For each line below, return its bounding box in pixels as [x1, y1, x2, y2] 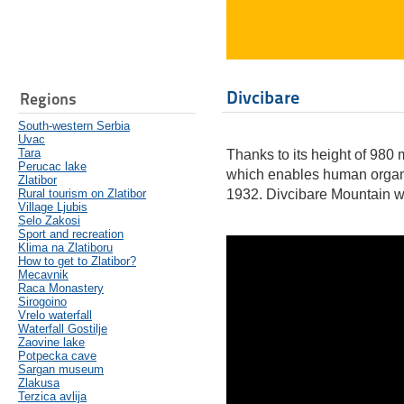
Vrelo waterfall [18, 308, 92, 323]
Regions [20, 89, 77, 109]
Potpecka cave [18, 349, 96, 363]
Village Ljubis [18, 200, 87, 215]
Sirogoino [18, 295, 67, 309]
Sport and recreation [18, 227, 124, 242]
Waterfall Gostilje [18, 322, 107, 336]
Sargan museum [18, 363, 104, 377]
